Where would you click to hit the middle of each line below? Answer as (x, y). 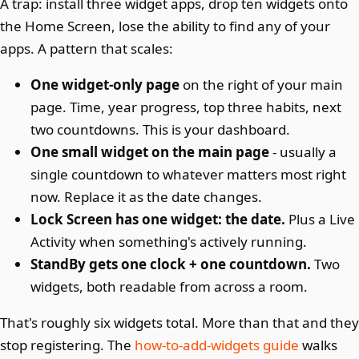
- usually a (303, 152)
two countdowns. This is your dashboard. (161, 129)
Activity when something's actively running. (169, 242)
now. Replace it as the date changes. (147, 197)
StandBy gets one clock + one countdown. (171, 264)
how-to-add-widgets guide (217, 345)
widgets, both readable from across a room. (169, 286)
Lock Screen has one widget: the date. (158, 219)
